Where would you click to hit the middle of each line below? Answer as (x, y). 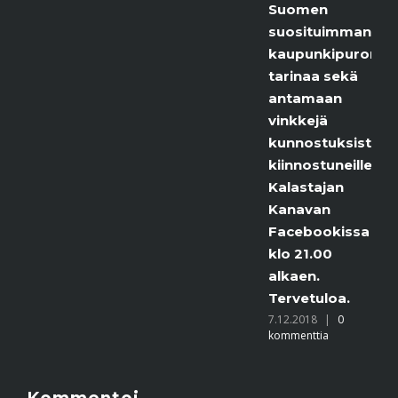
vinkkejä (249, 121)
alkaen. (245, 276)
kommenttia (249, 336)
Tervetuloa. (260, 298)
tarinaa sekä (264, 76)
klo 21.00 (251, 254)
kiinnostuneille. (273, 165)
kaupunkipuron (274, 54)
